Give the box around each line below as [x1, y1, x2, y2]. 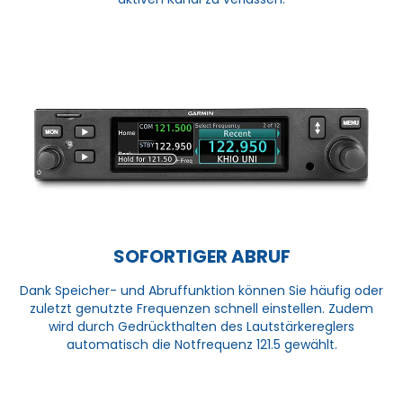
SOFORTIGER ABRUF [112, 243, 291, 269]
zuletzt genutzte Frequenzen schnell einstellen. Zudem [30, 299, 373, 318]
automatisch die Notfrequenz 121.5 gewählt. [66, 335, 337, 354]
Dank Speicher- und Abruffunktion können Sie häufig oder [20, 281, 383, 300]
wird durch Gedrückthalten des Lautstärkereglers [49, 317, 354, 336]
